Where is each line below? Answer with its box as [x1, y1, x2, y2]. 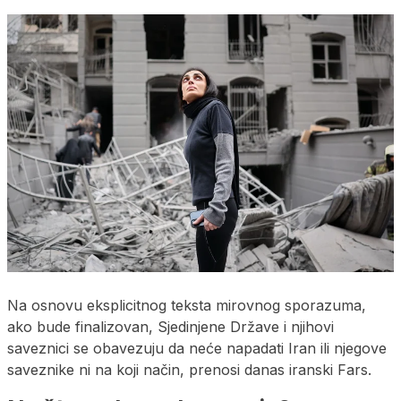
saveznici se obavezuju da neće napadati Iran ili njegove [7, 338, 387, 357]
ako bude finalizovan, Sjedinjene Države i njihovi [7, 317, 334, 336]
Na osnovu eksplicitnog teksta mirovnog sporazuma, [7, 295, 366, 314]
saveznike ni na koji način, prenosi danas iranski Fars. [7, 360, 371, 379]
